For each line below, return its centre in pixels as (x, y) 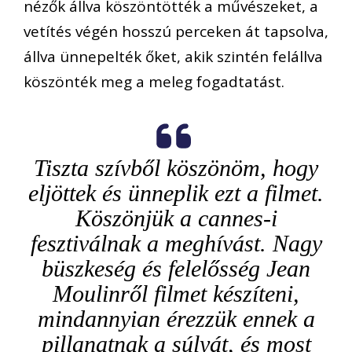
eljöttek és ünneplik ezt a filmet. (176, 193)
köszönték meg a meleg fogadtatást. (154, 81)
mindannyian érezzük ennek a (176, 319)
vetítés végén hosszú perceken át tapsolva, (176, 31)
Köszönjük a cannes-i (176, 218)
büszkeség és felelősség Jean (176, 269)
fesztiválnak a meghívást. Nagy (176, 244)
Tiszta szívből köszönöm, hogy (176, 168)
